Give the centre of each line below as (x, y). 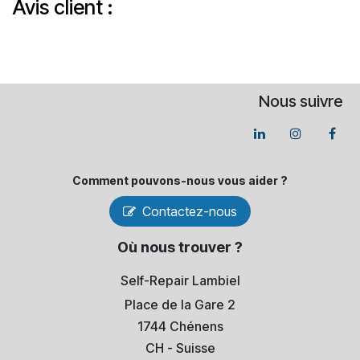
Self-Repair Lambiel (180, 280)
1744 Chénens (180, 326)
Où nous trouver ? (180, 247)
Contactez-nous (186, 211)
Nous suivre (301, 101)
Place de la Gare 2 (180, 304)
